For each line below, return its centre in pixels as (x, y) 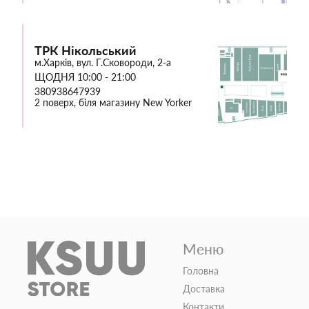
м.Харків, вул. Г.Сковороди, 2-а (103, 62)
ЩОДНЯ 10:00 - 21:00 (85, 77)
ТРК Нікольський (86, 50)
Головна (200, 270)
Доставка (203, 288)
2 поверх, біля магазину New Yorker (113, 102)
